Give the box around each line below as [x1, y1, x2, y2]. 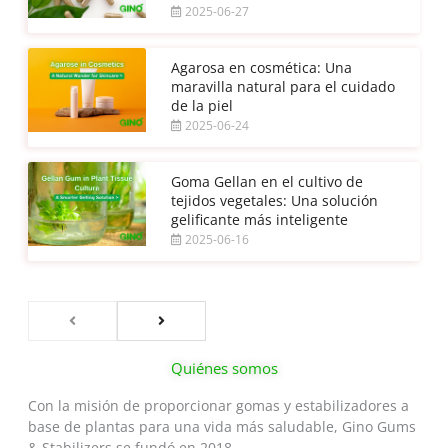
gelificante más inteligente [170, 210, 348, 230]
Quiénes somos [170, 358, 278, 379]
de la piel [170, 96, 233, 116]
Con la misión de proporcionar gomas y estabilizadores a [27, 396, 409, 416]
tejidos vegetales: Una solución [170, 191, 378, 211]
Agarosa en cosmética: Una [170, 58, 352, 78]
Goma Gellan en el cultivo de [170, 172, 363, 192]
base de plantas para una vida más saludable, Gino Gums [27, 417, 416, 437]
